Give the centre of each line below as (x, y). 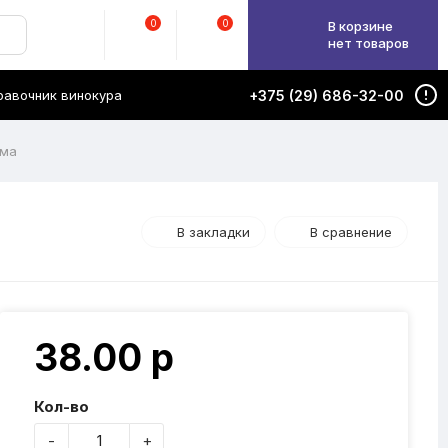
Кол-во (61, 406)
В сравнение (351, 231)
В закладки (213, 231)
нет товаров (368, 43)
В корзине (362, 26)
